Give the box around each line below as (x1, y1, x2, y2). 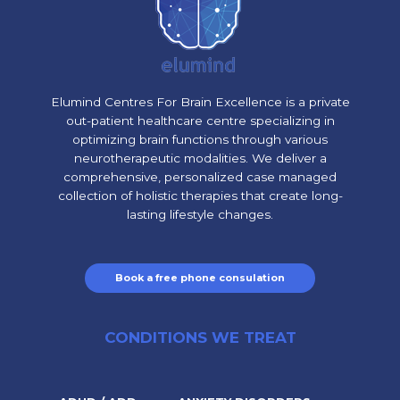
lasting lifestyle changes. (127, 206, 273, 221)
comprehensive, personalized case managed (63, 169, 337, 184)
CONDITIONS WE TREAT (104, 329, 296, 347)
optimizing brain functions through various (72, 131, 328, 146)
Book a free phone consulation (115, 271, 285, 284)
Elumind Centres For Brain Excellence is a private (50, 94, 350, 109)
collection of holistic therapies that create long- (57, 187, 343, 203)
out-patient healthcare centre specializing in (65, 112, 335, 128)
